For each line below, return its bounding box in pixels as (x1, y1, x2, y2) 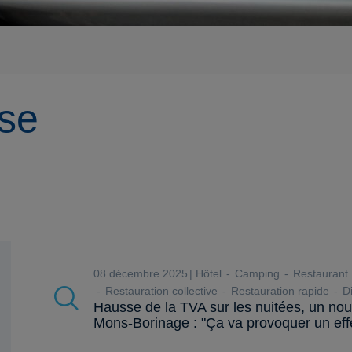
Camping (232, 267, 280, 280)
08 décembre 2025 (100, 267, 188, 280)
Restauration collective (102, 284, 218, 297)
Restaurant (290, 267, 348, 280)
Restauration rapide (228, 284, 329, 297)
